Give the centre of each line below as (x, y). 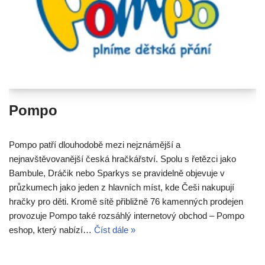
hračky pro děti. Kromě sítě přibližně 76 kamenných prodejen (126, 201)
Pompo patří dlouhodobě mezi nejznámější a (95, 144)
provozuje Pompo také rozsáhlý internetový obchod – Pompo (127, 215)
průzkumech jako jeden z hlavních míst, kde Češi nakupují (122, 187)
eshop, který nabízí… (51, 230)
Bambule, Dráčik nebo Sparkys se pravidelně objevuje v (117, 173)
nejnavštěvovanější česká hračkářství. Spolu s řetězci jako (122, 159)
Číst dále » (115, 230)
